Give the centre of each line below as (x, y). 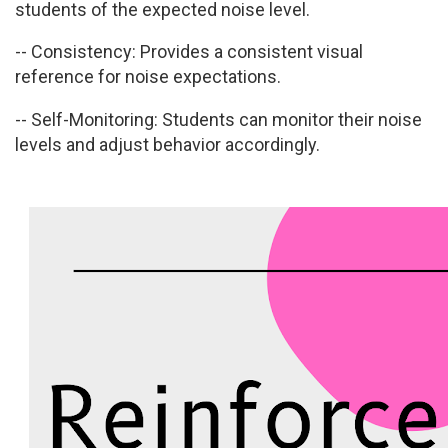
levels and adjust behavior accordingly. (167, 144)
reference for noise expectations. (148, 76)
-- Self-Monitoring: (86, 119)
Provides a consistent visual (249, 51)
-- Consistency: (75, 51)
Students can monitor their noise (290, 119)
